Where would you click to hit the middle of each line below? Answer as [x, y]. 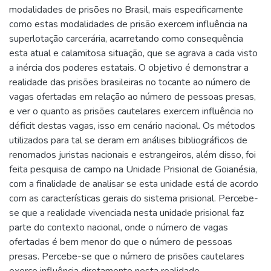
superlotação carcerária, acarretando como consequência [126, 39]
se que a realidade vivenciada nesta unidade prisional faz [126, 213]
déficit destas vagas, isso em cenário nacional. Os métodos [132, 126]
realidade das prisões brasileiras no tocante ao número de [130, 82]
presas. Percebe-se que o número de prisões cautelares [127, 256]
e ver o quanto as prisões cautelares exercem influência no [131, 111]
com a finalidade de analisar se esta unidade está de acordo [134, 184]
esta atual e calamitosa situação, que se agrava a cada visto [133, 53]
